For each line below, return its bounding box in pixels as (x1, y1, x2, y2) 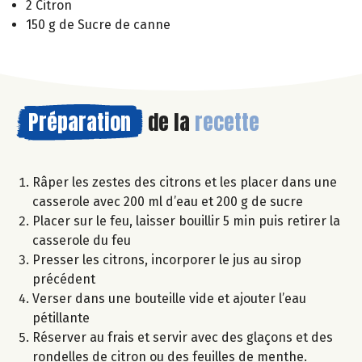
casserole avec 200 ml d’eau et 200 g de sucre (32, 193, 303, 209)
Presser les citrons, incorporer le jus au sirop (32, 251, 301, 267)
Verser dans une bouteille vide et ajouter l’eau (32, 290, 306, 306)
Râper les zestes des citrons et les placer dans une (32, 174, 337, 190)
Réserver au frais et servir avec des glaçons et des (32, 329, 333, 345)
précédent (32, 271, 95, 287)
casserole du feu (32, 232, 131, 248)
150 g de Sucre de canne (26, 16, 170, 32)
